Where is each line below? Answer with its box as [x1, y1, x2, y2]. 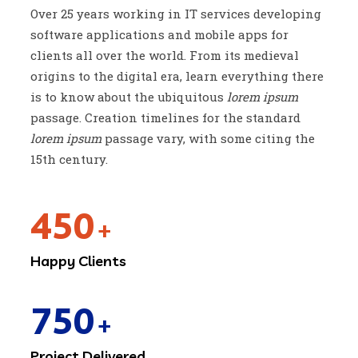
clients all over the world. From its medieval [30, 47, 299, 64]
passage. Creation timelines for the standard [30, 109, 300, 126]
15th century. [30, 151, 108, 168]
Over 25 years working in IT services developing [30, 6, 321, 22]
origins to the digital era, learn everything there [30, 68, 324, 85]
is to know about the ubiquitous [30, 89, 227, 105]
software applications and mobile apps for [30, 26, 288, 43]
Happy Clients [30, 252, 126, 271]
